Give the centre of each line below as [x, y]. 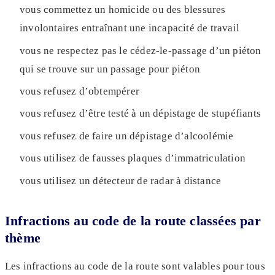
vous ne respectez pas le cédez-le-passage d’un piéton [141, 50]
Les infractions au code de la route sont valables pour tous [135, 266]
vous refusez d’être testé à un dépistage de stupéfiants [140, 114]
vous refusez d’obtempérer [79, 91]
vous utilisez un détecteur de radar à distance [121, 180]
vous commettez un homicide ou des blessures [123, 10]
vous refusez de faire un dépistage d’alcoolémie [127, 136]
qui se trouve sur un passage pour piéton [110, 69]
